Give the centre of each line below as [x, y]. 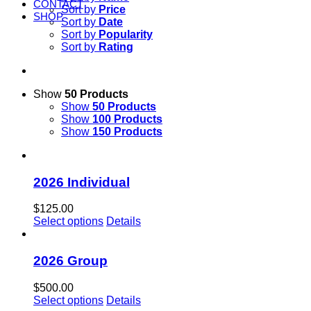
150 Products [127, 132]
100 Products [127, 119]
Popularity [126, 34]
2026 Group [70, 261]
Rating [116, 47]
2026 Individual [82, 182]
